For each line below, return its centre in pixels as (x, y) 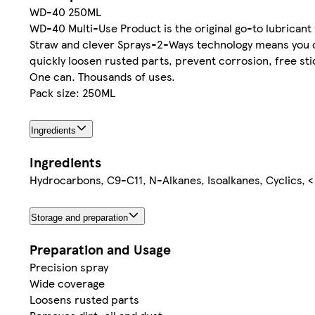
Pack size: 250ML (72, 93)
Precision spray (69, 266)
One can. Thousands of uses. (102, 77)
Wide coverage (67, 283)
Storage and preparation (79, 217)
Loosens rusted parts (84, 299)
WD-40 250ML (65, 12)
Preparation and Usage (100, 249)
